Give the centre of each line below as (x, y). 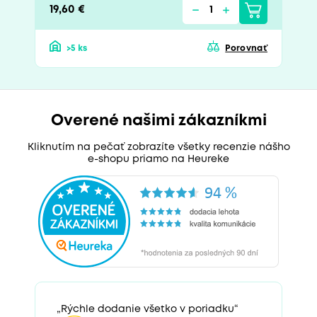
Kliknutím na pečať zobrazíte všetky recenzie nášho (158, 147)
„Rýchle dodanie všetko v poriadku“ (148, 309)
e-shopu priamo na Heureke (158, 159)
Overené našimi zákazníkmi (158, 121)
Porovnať (246, 48)
